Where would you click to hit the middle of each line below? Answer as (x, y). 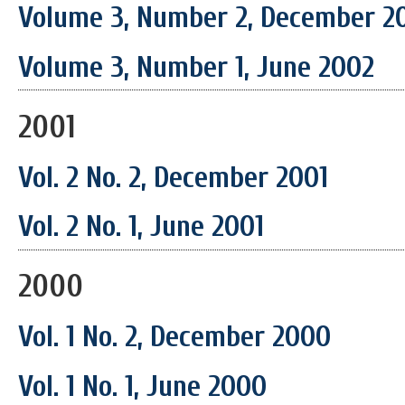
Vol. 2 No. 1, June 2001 (141, 227)
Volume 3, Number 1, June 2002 (196, 68)
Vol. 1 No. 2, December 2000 (174, 337)
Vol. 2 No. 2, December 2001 (173, 177)
